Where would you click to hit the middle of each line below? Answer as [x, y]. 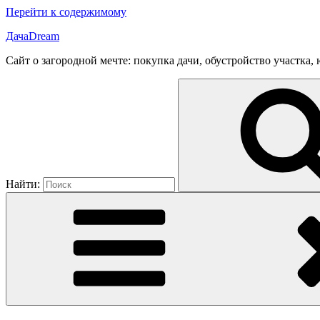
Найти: [23, 184]
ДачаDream [32, 36]
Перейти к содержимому [66, 12]
